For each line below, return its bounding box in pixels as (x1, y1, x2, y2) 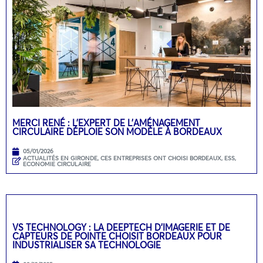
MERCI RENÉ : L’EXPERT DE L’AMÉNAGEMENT (12, 116, 200, 129)
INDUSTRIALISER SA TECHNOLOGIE (12, 238, 161, 251)
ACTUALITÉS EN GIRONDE (23, 154, 97, 162)
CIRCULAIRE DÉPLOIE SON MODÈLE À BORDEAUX (12, 125, 224, 137)
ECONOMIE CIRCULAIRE (23, 160, 91, 168)
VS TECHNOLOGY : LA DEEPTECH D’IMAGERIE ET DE (12, 221, 230, 233)
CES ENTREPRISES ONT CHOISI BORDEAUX (100, 154, 221, 162)
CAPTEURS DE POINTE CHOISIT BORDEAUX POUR (12, 230, 222, 242)
